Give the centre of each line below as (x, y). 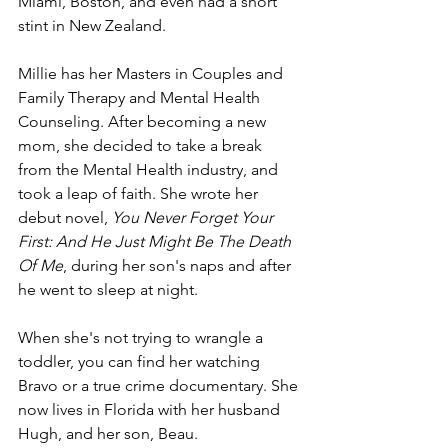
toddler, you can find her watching (141, 362)
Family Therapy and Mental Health (141, 98)
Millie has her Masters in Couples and (152, 74)
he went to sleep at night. (108, 290)
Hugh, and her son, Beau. (108, 434)
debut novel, (65, 218)
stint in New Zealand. (94, 26)
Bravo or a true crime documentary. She (160, 386)
